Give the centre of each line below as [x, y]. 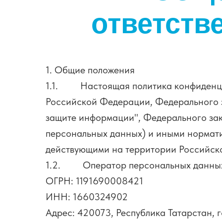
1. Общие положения [90, 70]
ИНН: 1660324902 [87, 197]
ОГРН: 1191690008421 [94, 181]
